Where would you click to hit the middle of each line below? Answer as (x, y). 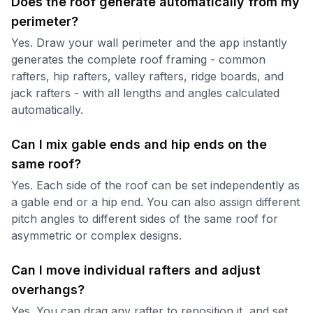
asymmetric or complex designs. (96, 235)
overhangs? (48, 289)
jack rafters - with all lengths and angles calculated (145, 93)
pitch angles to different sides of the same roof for (145, 218)
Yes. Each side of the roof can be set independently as (155, 185)
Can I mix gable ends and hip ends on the (139, 144)
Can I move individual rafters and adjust (136, 270)
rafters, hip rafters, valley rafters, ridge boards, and (147, 76)
